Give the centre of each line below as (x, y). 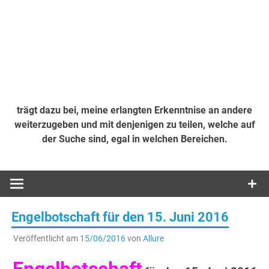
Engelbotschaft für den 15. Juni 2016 (120, 217)
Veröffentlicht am (46, 239)
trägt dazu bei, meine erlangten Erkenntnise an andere (134, 110)
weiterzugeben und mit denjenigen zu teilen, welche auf (134, 124)
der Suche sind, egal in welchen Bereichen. (134, 139)
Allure (153, 239)
